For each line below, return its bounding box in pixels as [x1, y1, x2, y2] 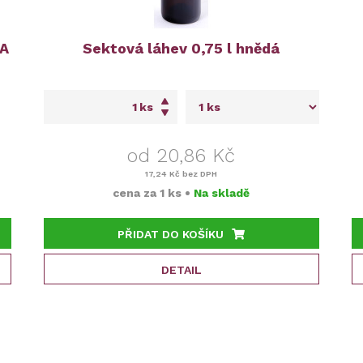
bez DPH [180, 169, 218, 178]
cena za [113, 186, 160, 199]
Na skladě [194, 186, 250, 199]
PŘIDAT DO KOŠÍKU [117, 228, 224, 241]
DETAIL [160, 263, 202, 276]
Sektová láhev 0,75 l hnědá [83, 40, 280, 57]
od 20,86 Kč [127, 144, 236, 167]
